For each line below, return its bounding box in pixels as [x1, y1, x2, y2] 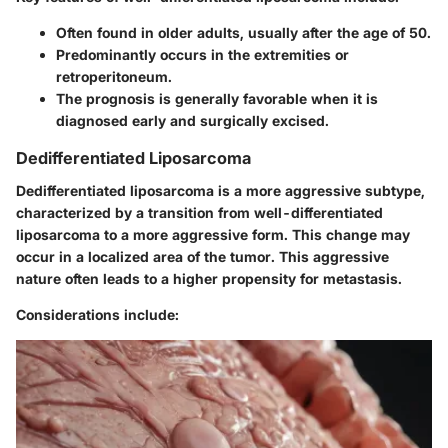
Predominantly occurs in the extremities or [56, 46, 349, 64]
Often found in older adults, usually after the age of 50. [56, 24, 431, 42]
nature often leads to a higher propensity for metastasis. [16, 269, 402, 287]
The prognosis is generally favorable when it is [56, 90, 378, 108]
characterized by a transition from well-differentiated [16, 203, 383, 221]
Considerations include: [16, 305, 179, 323]
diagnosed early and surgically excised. [56, 112, 329, 130]
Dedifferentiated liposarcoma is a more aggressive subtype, [16, 181, 425, 199]
